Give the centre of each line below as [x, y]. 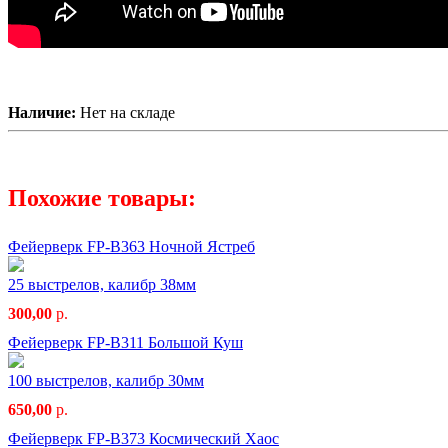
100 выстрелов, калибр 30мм [106, 380]
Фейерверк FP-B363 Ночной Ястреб [131, 246]
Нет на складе [127, 112]
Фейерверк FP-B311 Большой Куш [125, 342]
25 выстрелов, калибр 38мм [102, 284]
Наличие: [44, 112]
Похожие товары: [102, 197]
